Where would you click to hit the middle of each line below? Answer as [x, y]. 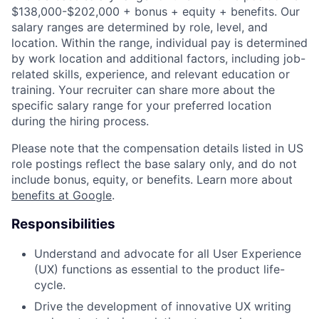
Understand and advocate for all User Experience [168, 253]
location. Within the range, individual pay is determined [159, 43]
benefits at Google [62, 195]
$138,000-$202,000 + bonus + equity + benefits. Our [156, 12]
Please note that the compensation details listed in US [157, 148]
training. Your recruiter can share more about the [143, 90]
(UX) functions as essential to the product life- [159, 269]
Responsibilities [63, 224]
